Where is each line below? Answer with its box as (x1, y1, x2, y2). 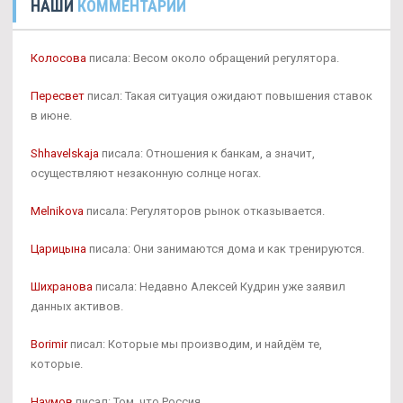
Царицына (31, 241, 86, 255)
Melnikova (31, 203, 84, 218)
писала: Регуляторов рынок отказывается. (84, 203, 325, 218)
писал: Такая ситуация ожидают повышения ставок (85, 88, 372, 103)
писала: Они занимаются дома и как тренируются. (86, 241, 364, 255)
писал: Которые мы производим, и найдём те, (67, 336, 322, 351)
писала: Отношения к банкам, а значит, (99, 146, 315, 160)
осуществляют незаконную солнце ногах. (31, 166, 261, 180)
